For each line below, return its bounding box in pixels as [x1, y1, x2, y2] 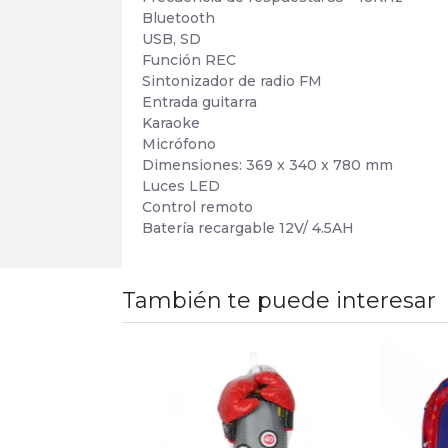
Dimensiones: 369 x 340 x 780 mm [142, 156, 393, 174]
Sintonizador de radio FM [142, 72, 322, 90]
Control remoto [142, 198, 253, 216]
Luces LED [142, 177, 220, 195]
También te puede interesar [122, 287, 436, 314]
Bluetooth [142, 9, 215, 27]
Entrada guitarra [142, 93, 257, 111]
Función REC [142, 51, 236, 69]
